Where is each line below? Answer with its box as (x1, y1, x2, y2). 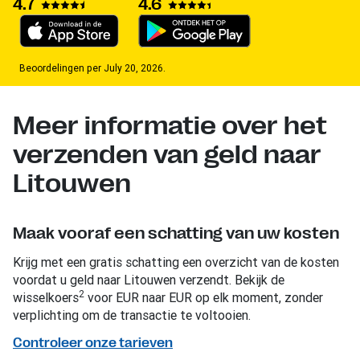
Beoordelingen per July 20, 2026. (19, 61, 166, 74)
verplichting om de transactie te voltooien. (13, 306, 251, 323)
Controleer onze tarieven (13, 335, 173, 350)
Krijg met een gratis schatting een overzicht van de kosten (13, 253, 339, 270)
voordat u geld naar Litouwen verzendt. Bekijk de (13, 271, 284, 288)
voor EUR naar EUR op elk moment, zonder (84, 288, 323, 305)
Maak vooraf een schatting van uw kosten (13, 223, 339, 243)
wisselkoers (13, 288, 79, 305)
